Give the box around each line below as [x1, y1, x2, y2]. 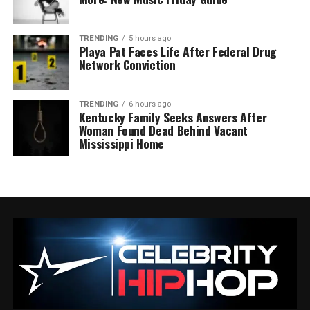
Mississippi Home [78, 134, 165, 152]
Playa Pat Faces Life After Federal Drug [78, 42, 277, 60]
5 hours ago [128, 33, 171, 43]
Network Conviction [78, 55, 176, 73]
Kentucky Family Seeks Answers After [78, 107, 267, 126]
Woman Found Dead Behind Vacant [78, 120, 248, 139]
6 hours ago [128, 99, 171, 109]
